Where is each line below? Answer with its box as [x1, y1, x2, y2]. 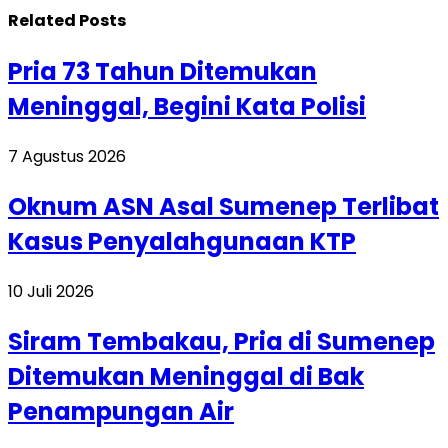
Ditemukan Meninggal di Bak [8, 359, 364, 393]
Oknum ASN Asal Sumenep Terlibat [8, 190, 439, 224]
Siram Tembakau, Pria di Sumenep [8, 324, 435, 358]
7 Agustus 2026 [8, 145, 126, 169]
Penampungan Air [8, 394, 234, 428]
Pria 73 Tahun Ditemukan [8, 55, 317, 89]
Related [8, 9, 79, 33]
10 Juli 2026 [8, 280, 94, 304]
